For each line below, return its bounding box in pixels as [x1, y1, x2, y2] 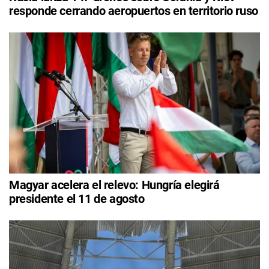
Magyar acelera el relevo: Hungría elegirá [9, 177, 220, 192]
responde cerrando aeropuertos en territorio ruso [9, 3, 258, 18]
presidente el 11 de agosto [9, 191, 145, 206]
